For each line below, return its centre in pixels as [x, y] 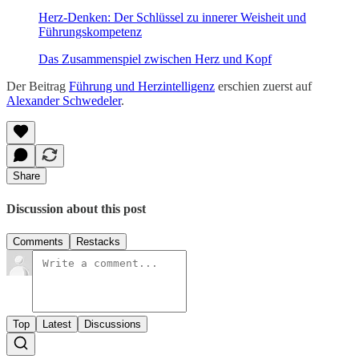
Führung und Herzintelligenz [142, 87]
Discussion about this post [76, 208]
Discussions [113, 324]
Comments [38, 241]
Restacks [98, 241]
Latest [57, 324]
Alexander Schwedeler [64, 101]
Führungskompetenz [90, 32]
